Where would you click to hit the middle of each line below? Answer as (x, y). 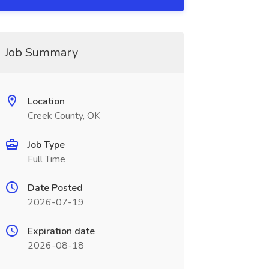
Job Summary (41, 53)
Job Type (46, 145)
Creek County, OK (64, 116)
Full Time (46, 159)
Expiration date (61, 231)
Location (46, 101)
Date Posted (55, 188)
